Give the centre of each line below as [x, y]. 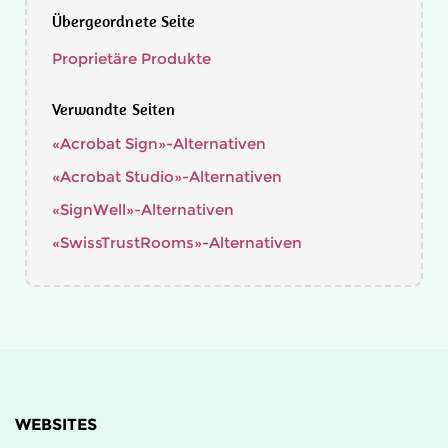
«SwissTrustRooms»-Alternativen [177, 242]
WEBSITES [56, 424]
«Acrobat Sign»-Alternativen [159, 143]
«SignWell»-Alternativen [143, 209]
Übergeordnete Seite [123, 21]
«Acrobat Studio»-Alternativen [167, 176]
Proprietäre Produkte [131, 58]
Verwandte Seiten [113, 109]
